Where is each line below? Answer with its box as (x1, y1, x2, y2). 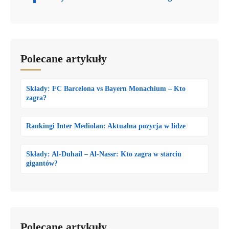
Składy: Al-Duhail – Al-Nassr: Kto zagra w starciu (26, 150, 181, 158)
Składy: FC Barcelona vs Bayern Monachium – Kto (26, 84, 186, 93)
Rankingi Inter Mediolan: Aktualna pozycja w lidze (26, 122, 186, 130)
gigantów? (26, 159, 58, 167)
